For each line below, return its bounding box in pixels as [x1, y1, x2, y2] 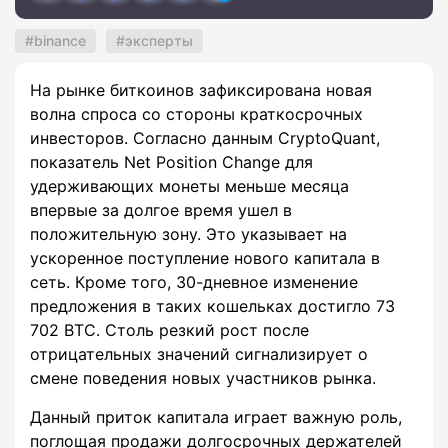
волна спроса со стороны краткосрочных [30, 104, 363, 125]
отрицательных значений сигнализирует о [30, 344, 368, 365]
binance [34, 32, 86, 50]
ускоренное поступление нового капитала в [30, 248, 380, 269]
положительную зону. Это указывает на [30, 224, 347, 245]
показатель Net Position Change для [30, 152, 313, 173]
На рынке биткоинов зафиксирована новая [30, 80, 372, 101]
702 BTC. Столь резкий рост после [30, 320, 309, 341]
